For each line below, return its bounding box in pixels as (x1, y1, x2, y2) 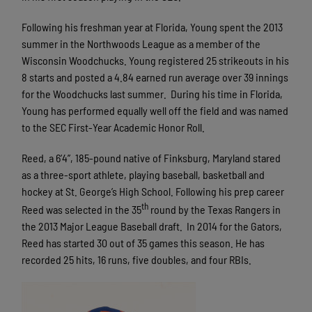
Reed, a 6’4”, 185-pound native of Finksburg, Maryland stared (22, 151, 281, 165)
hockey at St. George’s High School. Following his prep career (22, 185, 285, 198)
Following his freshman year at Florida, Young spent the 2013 (22, 20, 283, 34)
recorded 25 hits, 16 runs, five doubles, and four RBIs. (22, 253, 252, 267)
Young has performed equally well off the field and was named (22, 104, 289, 118)
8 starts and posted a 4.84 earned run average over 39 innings (22, 70, 289, 84)
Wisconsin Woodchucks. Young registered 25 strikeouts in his (22, 54, 290, 68)
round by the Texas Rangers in (148, 203, 281, 217)
